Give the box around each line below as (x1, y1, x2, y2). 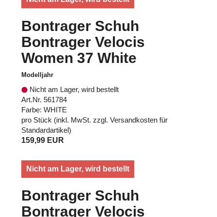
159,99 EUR (21, 136, 64, 144)
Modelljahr (21, 71, 53, 78)
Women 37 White (21, 49, 137, 66)
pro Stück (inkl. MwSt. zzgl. (21, 115, 110, 124)
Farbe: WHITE (21, 105, 67, 114)
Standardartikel (21, 125, 69, 134)
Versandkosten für (110, 115, 168, 124)
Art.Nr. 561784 (21, 95, 67, 104)
